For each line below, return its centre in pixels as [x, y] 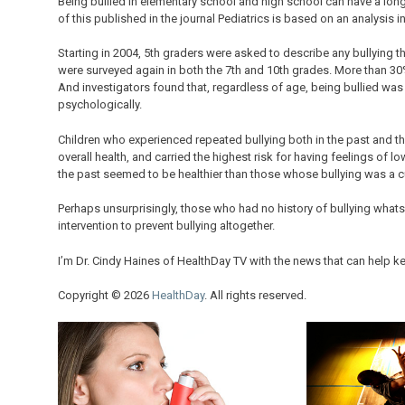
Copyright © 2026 [105, 296]
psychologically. [100, 105]
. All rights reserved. [255, 296]
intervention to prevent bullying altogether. [166, 226]
